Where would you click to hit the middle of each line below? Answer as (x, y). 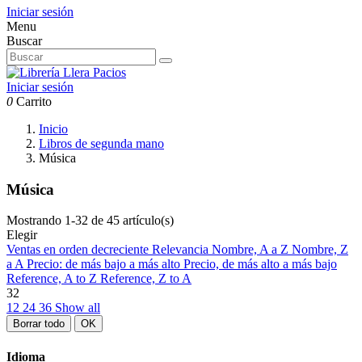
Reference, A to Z (53, 279)
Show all (78, 308)
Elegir (22, 235)
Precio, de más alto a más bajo (260, 264)
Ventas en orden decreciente (79, 250)
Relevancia (182, 250)
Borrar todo (39, 324)
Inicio (53, 129)
